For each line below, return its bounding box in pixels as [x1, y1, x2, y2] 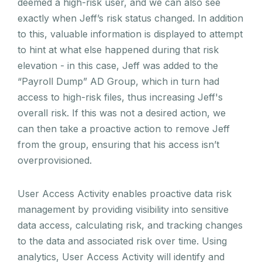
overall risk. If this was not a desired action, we [18, 106, 226, 119]
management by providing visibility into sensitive [18, 203, 229, 215]
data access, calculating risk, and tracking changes [18, 219, 243, 231]
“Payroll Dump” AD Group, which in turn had [18, 75, 219, 87]
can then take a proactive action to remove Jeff [18, 122, 230, 135]
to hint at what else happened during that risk [18, 43, 219, 56]
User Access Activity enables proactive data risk [18, 187, 232, 199]
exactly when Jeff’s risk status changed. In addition [18, 12, 243, 24]
